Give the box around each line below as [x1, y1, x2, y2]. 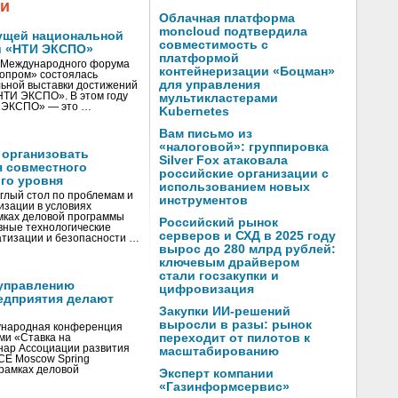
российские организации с [159, 167, 329, 180]
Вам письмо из [159, 127, 252, 140]
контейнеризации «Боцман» [159, 65, 335, 78]
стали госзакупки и [159, 269, 279, 283]
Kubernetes [159, 105, 229, 118]
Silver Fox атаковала [159, 154, 288, 167]
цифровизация [159, 283, 254, 296]
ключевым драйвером [159, 256, 299, 269]
